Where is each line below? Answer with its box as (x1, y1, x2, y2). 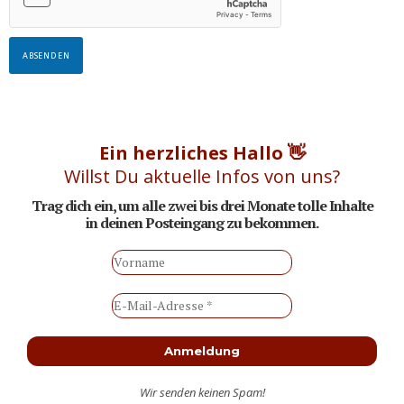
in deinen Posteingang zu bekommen (86, 213, 316, 234)
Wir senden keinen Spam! (139, 384, 265, 401)
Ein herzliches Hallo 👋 (98, 141, 306, 166)
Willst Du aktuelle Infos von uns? (64, 164, 340, 189)
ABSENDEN (23, 50, 70, 62)
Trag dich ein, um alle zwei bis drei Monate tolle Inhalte (31, 196, 373, 216)
